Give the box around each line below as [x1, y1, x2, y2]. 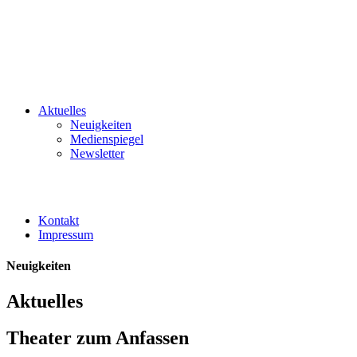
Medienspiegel [70, 132, 143, 146]
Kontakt [38, 214, 79, 227]
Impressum [38, 228, 93, 241]
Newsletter [70, 147, 124, 160]
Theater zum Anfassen [6, 328, 189, 349]
